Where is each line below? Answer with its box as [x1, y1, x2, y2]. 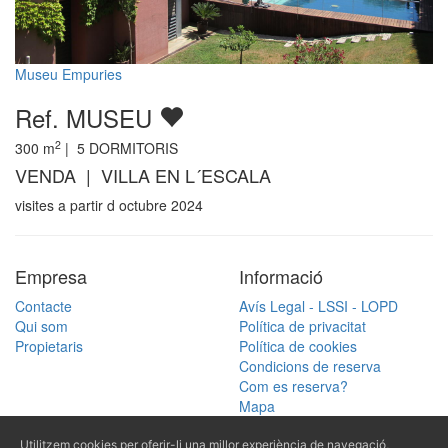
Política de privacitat [239, 315, 366, 336]
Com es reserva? [239, 375, 348, 396]
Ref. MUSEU [15, 99, 159, 135]
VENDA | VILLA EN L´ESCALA [15, 161, 271, 188]
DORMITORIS [85, 137, 178, 158]
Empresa [15, 262, 87, 289]
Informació [239, 262, 323, 289]
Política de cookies [239, 335, 357, 356]
